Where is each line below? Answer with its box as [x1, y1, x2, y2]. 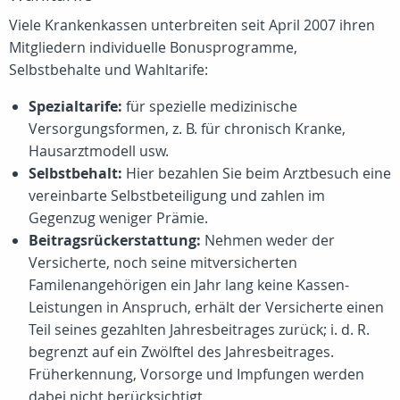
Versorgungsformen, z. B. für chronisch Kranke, [29, 119, 346, 138]
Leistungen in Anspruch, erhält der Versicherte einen [29, 297, 384, 317]
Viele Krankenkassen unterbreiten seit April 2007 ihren [9, 15, 375, 35]
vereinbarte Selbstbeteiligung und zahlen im [29, 186, 325, 205]
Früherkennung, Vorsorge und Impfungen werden [29, 364, 364, 384]
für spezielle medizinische [122, 96, 297, 116]
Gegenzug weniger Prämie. [29, 208, 208, 228]
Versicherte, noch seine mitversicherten [29, 253, 297, 272]
